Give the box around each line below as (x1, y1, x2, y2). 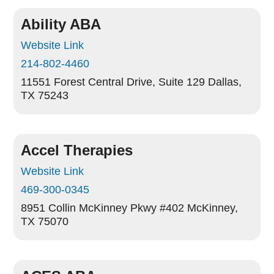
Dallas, (208, 76, 242, 88)
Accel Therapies (21, 142, 133, 158)
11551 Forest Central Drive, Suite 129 (21, 76, 206, 88)
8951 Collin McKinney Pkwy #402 (21, 202, 185, 214)
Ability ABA (21, 16, 102, 32)
